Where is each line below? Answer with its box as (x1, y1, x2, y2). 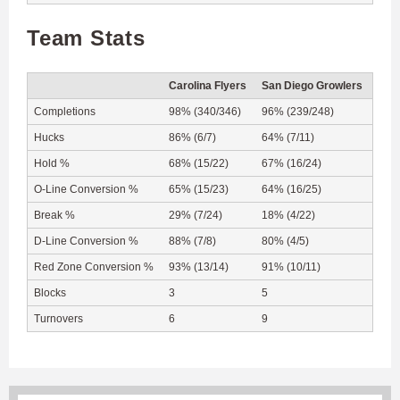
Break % (34, 208, 75, 221)
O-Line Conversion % (34, 182, 138, 196)
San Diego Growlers (262, 79, 362, 92)
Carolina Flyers (169, 79, 246, 92)
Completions (34, 104, 96, 118)
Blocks (34, 286, 66, 299)
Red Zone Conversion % (34, 260, 154, 273)
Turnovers (34, 312, 83, 325)
